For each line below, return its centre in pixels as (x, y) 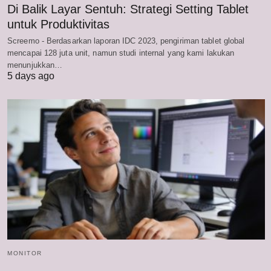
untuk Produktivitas (58, 24)
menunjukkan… (35, 65)
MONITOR (25, 253)
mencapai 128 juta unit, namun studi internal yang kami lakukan (121, 53)
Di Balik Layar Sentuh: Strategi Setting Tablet (128, 9)
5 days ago (31, 76)
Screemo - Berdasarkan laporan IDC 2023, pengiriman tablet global (126, 41)
